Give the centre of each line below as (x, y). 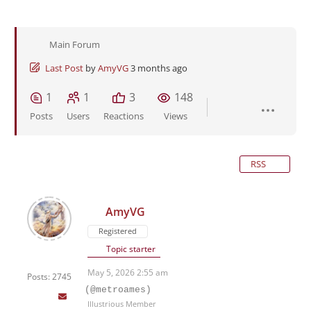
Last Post (64, 68)
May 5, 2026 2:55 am (128, 273)
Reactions (124, 116)
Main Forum (75, 45)
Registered (118, 231)
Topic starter (130, 249)
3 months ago (159, 68)
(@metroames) (118, 290)
